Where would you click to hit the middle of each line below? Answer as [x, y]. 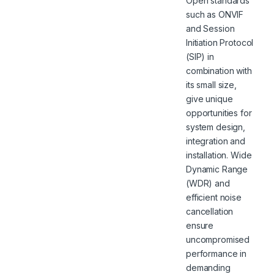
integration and [216, 141]
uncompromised [218, 239]
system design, [216, 127]
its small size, [211, 84]
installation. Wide [219, 155]
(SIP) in [200, 56]
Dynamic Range [217, 169]
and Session [210, 28]
